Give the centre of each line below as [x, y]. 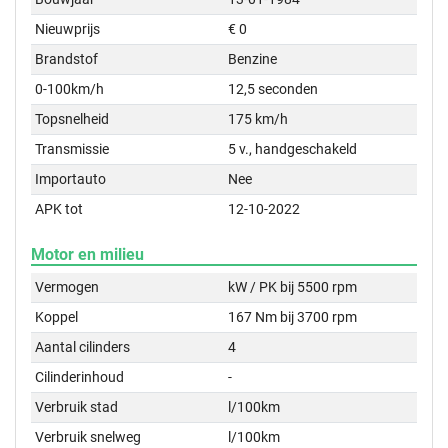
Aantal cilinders [83, 347]
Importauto [71, 179]
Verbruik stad [77, 407]
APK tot [59, 209]
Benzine [253, 59]
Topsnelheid [72, 119]
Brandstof [67, 59]
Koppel [57, 317]
